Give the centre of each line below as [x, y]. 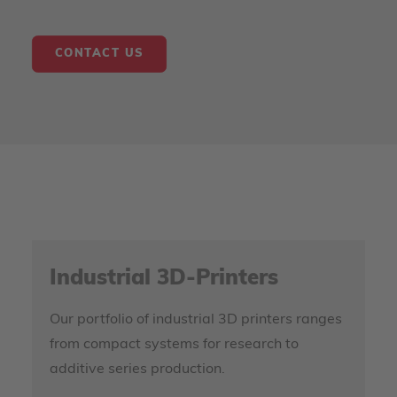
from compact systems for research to [174, 345]
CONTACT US [99, 54]
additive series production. [137, 370]
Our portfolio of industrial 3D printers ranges [196, 320]
